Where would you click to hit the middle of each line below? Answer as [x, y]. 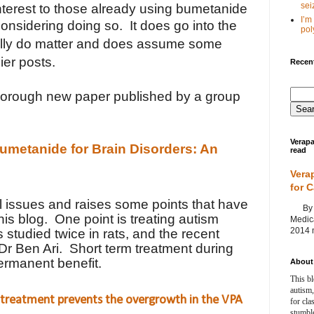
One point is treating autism [137, 219]
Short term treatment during [151, 249]
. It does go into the [178, 26]
